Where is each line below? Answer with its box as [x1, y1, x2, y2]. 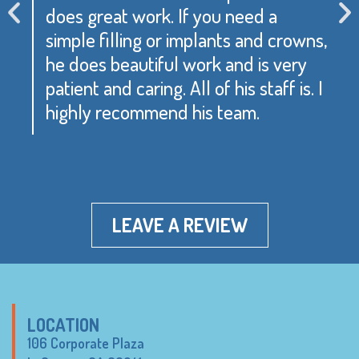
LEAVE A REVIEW [111, 212, 248, 238]
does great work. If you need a [46, 2, 277, 28]
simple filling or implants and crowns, [46, 26, 327, 52]
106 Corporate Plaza [27, 334, 144, 353]
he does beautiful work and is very [46, 50, 307, 76]
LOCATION [27, 313, 99, 337]
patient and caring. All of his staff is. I [46, 74, 323, 100]
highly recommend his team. [46, 98, 260, 124]
